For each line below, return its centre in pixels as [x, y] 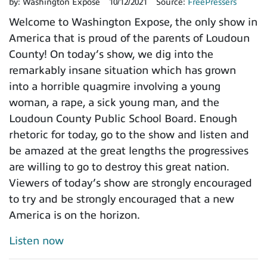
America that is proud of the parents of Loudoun [129, 38]
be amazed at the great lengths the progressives [129, 151]
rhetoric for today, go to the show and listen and [129, 135]
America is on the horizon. [74, 215]
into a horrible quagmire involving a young [115, 87]
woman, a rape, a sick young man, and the [114, 103]
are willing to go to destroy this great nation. [119, 167]
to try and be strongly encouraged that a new [122, 199]
